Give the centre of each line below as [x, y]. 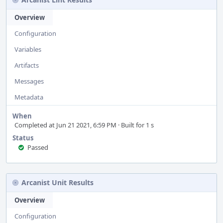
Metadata [29, 97]
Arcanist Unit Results [57, 182]
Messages [29, 81]
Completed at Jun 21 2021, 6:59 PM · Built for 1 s [84, 125]
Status [23, 138]
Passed [38, 147]
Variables [28, 49]
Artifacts [27, 65]
